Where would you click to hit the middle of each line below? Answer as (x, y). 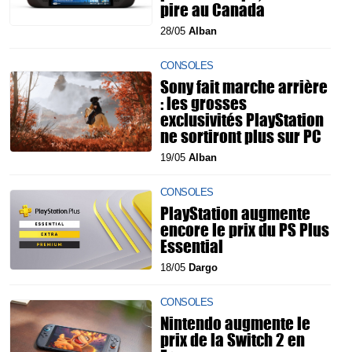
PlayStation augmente (235, 213)
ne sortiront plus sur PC (241, 136)
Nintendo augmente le (235, 323)
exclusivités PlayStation (242, 119)
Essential (192, 246)
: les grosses (203, 103)
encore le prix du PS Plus (245, 229)
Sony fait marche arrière (244, 86)
